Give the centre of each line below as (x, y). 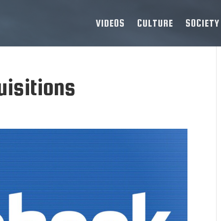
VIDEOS (110, 23)
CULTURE (155, 23)
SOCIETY (203, 23)
